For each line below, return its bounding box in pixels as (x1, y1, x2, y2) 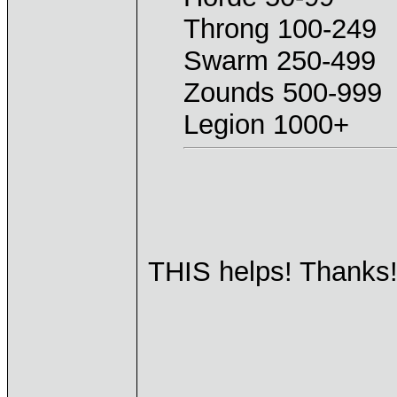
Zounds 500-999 (183, 77, 382, 108)
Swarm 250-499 (183, 45, 376, 76)
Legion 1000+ (183, 109, 349, 140)
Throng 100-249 (183, 13, 377, 44)
